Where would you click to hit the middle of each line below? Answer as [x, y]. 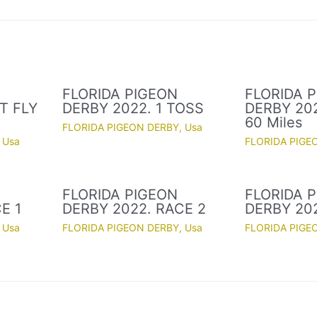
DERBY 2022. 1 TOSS [133, 109]
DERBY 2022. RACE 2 [134, 209]
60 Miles [274, 123]
